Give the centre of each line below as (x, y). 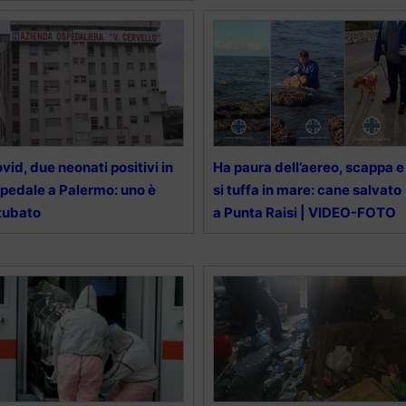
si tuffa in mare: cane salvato (307, 189)
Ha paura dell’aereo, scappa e (308, 167)
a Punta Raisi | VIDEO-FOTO (304, 212)
